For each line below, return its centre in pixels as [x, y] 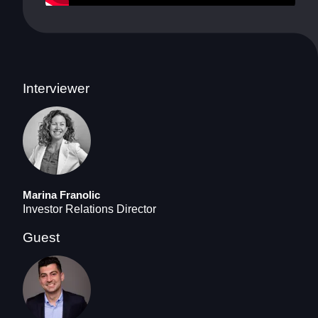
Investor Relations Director [89, 209]
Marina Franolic [61, 194]
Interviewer [56, 88]
